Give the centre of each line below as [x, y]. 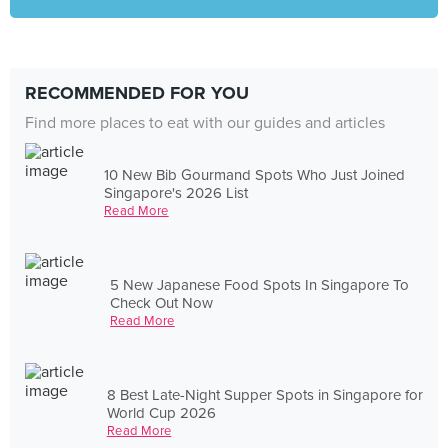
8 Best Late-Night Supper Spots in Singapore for [264, 394]
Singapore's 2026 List [176, 192]
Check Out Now [162, 302]
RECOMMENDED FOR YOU [137, 93]
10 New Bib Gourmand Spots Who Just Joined [255, 174]
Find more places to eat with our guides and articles [205, 123]
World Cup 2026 [161, 412]
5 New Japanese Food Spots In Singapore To [260, 284]
